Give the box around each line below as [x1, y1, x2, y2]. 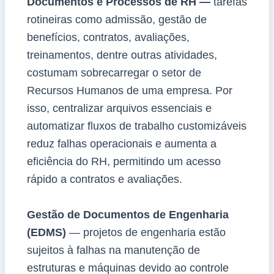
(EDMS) [26, 226, 69, 239]
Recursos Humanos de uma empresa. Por [26, 84, 232, 97]
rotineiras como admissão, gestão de [26, 13, 207, 26]
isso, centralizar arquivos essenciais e [26, 102, 212, 114]
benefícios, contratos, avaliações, [26, 31, 190, 43]
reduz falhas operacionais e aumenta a [26, 137, 217, 150]
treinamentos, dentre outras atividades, [26, 48, 217, 61]
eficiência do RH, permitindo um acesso [26, 155, 221, 168]
